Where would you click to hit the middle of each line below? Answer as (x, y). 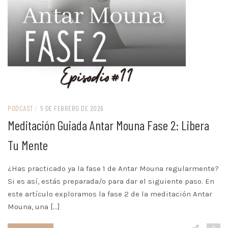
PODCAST (20, 108)
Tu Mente (28, 145)
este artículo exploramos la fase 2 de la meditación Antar (110, 194)
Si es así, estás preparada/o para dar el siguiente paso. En (111, 181)
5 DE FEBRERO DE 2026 (72, 108)
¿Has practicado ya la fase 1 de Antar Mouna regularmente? (113, 169)
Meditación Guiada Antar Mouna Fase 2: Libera (108, 125)
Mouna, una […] (34, 207)
